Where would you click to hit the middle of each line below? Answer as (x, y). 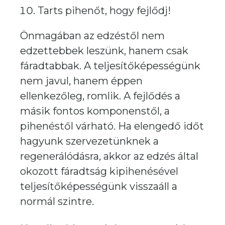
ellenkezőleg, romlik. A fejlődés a (100, 96)
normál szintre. (57, 201)
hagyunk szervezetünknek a (89, 141)
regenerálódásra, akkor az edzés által (109, 156)
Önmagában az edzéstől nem (92, 36)
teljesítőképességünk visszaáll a (99, 186)
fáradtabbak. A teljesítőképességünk (110, 66)
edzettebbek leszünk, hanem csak (104, 51)
